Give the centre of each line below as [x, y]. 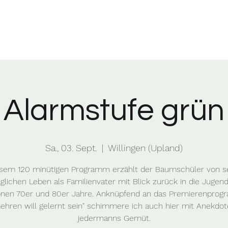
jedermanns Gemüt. [114, 218]
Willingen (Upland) [145, 148]
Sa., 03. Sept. [71, 148]
